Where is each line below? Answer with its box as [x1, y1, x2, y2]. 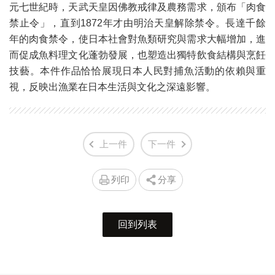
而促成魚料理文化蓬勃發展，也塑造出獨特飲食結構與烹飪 [9, 50, 266, 61]
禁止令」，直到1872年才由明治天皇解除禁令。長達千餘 [9, 18, 266, 29]
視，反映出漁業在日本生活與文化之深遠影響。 [9, 82, 215, 93]
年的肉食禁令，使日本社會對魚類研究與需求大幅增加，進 [9, 34, 266, 45]
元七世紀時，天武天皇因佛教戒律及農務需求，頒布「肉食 [9, 2, 266, 13]
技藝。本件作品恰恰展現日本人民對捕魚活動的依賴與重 [9, 66, 266, 77]
